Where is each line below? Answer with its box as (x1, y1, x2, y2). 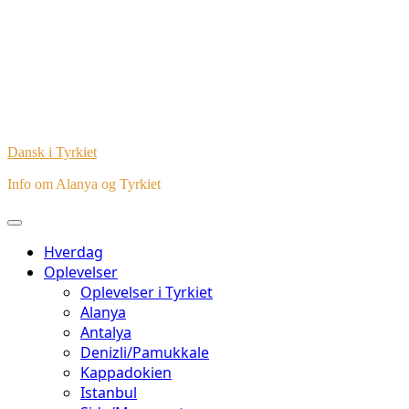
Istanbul (80, 383, 137, 403)
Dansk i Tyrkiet (7, 144, 97, 160)
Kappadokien (80, 362, 172, 383)
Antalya (80, 322, 131, 342)
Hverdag (44, 242, 103, 262)
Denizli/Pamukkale (80, 342, 209, 362)
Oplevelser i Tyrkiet (80, 282, 213, 302)
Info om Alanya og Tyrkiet (7, 176, 161, 192)
